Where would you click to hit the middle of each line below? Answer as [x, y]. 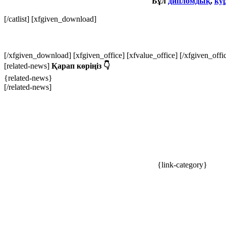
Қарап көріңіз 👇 [81, 66]
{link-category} [181, 164]
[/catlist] [18, 19]
